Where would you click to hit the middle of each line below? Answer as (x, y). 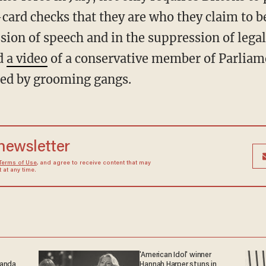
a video (27, 58)
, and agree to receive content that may (94, 163)
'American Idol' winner (175, 255)
